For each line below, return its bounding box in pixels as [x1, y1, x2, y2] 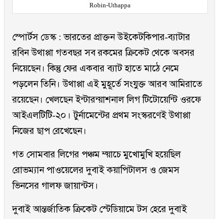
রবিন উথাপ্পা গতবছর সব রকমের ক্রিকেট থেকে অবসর [12, 47, 195, 58]
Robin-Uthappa [89, 2, 131, 9]
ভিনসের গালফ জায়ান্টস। [12, 180, 98, 191]
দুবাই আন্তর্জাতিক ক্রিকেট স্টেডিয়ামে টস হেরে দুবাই [12, 204, 187, 215]
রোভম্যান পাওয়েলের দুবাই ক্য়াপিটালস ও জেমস [12, 165, 179, 175]
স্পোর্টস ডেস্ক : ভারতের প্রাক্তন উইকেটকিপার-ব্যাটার [12, 32, 190, 43]
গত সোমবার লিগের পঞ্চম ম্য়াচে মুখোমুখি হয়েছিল [12, 149, 181, 160]
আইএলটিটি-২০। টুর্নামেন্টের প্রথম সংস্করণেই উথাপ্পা [12, 110, 191, 121]
